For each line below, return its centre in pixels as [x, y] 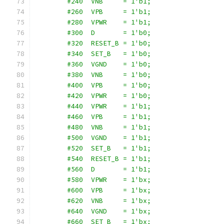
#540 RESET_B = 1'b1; [93, 159]
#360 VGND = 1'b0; [93, 64]
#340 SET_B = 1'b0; [93, 54]
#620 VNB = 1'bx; [93, 201]
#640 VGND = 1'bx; [93, 211]
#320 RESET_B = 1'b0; [93, 43]
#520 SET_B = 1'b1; [93, 148]
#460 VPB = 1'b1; [93, 117]
